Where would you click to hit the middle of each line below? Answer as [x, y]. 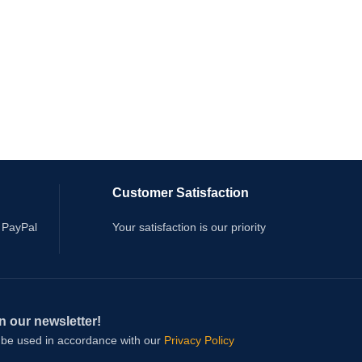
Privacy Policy [200, 340]
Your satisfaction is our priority [189, 227]
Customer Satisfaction [181, 193]
